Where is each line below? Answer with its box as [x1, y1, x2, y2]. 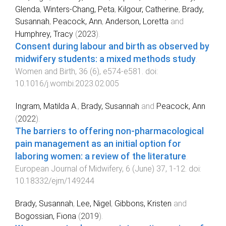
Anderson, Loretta [105, 17, 168, 27]
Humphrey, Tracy [15, 29, 73, 39]
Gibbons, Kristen [115, 199, 172, 209]
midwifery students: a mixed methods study [15, 54, 196, 65]
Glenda [15, 5, 40, 15]
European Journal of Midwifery [15, 164, 122, 174]
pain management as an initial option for [15, 139, 181, 149]
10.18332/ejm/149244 [15, 176, 94, 186]
